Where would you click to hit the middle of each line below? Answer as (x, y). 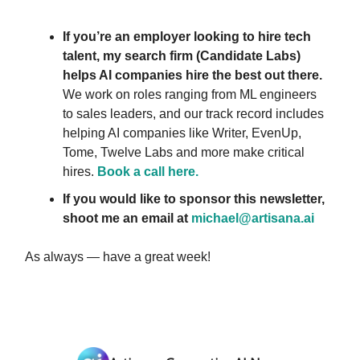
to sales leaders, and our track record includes (193, 113)
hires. (80, 171)
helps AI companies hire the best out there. (192, 75)
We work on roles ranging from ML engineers (190, 94)
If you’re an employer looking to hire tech (187, 36)
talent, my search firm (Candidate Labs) (182, 55)
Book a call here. (148, 171)
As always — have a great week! (118, 256)
